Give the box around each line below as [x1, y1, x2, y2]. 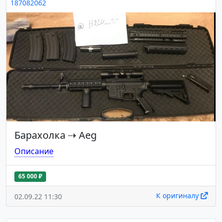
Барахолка [14, 128, 65, 142]
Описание [14, 146, 54, 157]
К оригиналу [156, 190, 201, 200]
